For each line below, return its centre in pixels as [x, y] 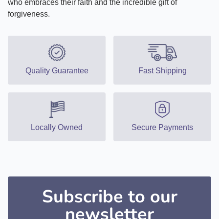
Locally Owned [57, 127]
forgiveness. [29, 14]
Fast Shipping [162, 70]
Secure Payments [162, 127]
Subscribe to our [109, 197]
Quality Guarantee [57, 70]
